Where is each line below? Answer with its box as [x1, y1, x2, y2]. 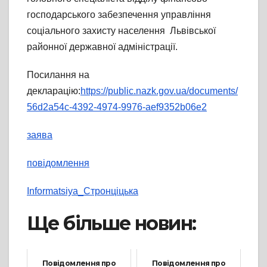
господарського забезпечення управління [27, 10, 211, 20]
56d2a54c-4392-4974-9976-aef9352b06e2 [27, 102, 207, 113]
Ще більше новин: [27, 212, 196, 235]
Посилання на [27, 70, 89, 80]
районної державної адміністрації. [27, 42, 178, 52]
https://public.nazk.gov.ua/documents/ [80, 86, 238, 97]
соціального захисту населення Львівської [27, 26, 216, 36]
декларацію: [27, 86, 80, 97]
